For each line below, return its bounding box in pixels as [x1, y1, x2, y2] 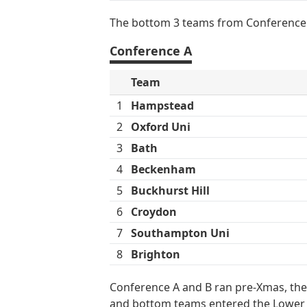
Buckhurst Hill [131, 182, 210, 198]
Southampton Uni [131, 225, 230, 241]
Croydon [131, 204, 177, 219]
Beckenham [131, 161, 196, 177]
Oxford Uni [131, 119, 191, 134]
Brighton [131, 246, 180, 262]
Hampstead [131, 97, 194, 113]
